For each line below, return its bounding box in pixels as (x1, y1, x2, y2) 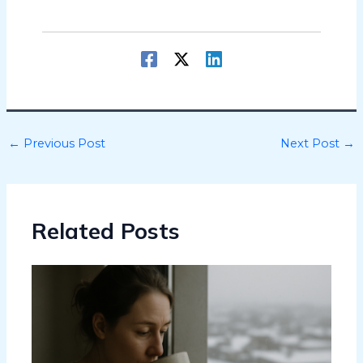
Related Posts (32, 216, 181, 245)
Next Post (280, 136, 344, 152)
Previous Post (19, 136, 105, 152)
